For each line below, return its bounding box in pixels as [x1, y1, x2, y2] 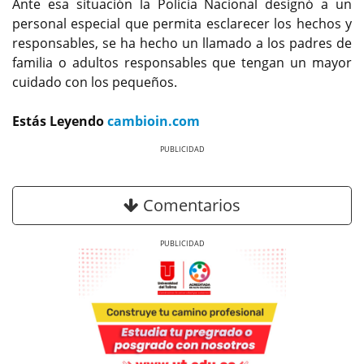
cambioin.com [107, 112, 200, 131]
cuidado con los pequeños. [12, 73, 177, 92]
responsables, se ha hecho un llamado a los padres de [12, 34, 352, 53]
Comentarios [139, 193, 240, 216]
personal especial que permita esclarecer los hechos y [12, 15, 352, 33]
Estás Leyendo [12, 112, 107, 131]
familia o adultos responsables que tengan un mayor [12, 54, 352, 72]
